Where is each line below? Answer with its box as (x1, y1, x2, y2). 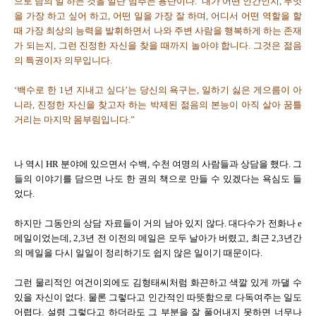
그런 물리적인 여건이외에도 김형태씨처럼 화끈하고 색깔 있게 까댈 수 (14, 277, 302, 288)
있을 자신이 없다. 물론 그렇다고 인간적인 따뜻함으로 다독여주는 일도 (14, 292, 302, 303)
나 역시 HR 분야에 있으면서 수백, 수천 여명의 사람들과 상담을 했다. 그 (14, 159, 302, 169)
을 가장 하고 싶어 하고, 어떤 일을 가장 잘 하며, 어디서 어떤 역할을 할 (14, 11, 302, 21)
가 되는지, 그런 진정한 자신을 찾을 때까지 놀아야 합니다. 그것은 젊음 (14, 40, 302, 51)
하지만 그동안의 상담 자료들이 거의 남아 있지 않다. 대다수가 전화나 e (14, 218, 302, 229)
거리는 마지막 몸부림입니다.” (14, 114, 135, 125)
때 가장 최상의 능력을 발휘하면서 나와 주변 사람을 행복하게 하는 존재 (14, 25, 302, 36)
